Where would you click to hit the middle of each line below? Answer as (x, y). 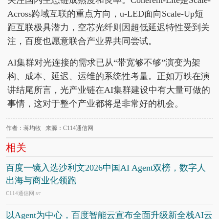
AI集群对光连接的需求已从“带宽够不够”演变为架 (104, 62)
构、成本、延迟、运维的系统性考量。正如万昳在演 (109, 76)
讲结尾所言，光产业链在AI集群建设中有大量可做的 (109, 90)
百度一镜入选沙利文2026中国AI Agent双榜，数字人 (106, 167)
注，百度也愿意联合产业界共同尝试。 (82, 41)
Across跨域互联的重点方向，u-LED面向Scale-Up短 (105, 13)
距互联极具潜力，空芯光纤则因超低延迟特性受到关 (109, 27)
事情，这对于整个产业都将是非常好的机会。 (95, 103)
